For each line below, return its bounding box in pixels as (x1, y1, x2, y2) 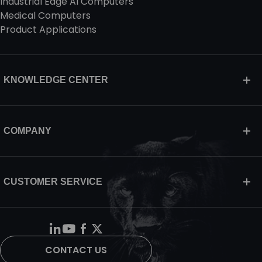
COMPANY (4, 126, 51, 136)
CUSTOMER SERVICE (4, 177, 102, 187)
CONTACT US (45, 243, 107, 257)
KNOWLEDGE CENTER (4, 75, 108, 85)
